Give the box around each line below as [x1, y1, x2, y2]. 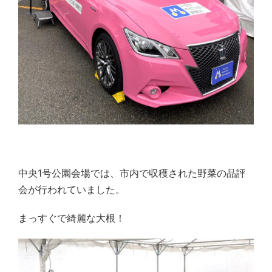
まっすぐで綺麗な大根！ [18, 211, 125, 224]
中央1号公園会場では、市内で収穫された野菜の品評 [18, 166, 246, 179]
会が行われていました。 [18, 183, 125, 195]
